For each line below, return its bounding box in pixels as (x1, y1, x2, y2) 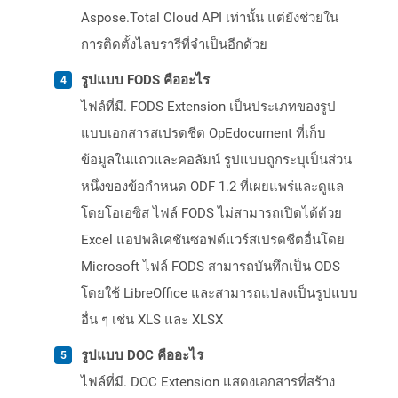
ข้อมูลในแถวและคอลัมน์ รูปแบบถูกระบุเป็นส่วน (81, 152, 352, 169)
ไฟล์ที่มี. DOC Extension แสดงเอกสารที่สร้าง (81, 374, 335, 391)
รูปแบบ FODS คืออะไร (81, 72, 210, 89)
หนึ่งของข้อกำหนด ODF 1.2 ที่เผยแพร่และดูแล (81, 179, 344, 195)
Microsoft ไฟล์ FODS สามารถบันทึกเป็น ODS (81, 259, 340, 275)
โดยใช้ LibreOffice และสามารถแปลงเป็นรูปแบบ (81, 285, 358, 302)
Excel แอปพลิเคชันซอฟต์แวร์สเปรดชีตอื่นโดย (81, 232, 345, 249)
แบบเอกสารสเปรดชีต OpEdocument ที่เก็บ (81, 125, 326, 142)
